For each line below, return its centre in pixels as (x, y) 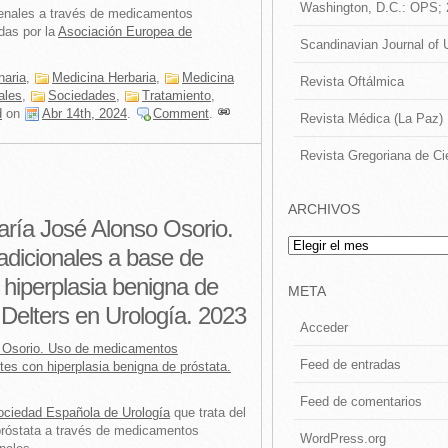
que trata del (208, 412)
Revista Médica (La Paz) (371, 118)
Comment (181, 113)
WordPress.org (343, 438)
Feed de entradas (350, 364)
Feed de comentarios (361, 401)
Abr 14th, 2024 (84, 113)
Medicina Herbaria (104, 77)
